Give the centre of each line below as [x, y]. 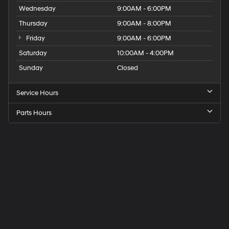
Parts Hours [34, 113]
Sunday [31, 68]
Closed [128, 68]
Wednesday [37, 8]
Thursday [33, 23]
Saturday [33, 53]
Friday [35, 38]
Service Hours [37, 93]
